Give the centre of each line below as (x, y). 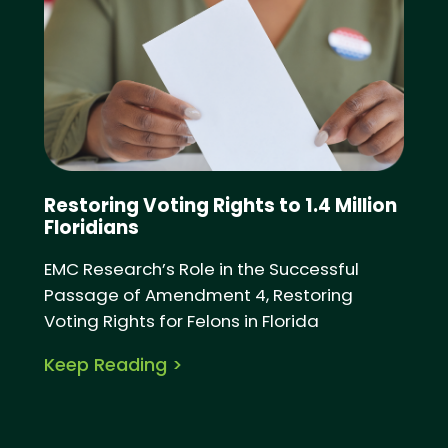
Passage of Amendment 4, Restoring (198, 295)
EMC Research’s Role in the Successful (201, 269)
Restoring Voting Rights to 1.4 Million (220, 206)
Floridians (91, 228)
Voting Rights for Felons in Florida (181, 321)
